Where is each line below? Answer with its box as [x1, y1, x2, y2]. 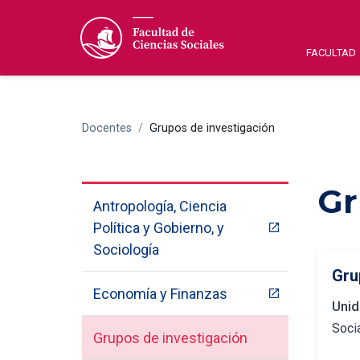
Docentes [82, 121, 132, 135]
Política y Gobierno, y [92, 219, 224, 236]
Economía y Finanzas [92, 284, 227, 302]
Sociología [92, 240, 159, 258]
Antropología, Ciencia [92, 197, 227, 215]
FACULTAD [306, 46, 356, 59]
